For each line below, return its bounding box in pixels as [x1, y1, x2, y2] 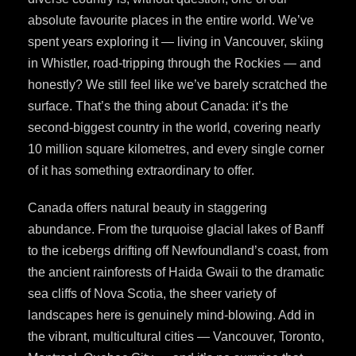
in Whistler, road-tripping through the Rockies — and [28, 56, 321, 70]
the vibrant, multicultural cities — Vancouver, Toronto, [28, 329, 324, 343]
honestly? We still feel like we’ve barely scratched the [28, 77, 327, 91]
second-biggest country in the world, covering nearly [28, 120, 320, 134]
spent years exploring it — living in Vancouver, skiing [28, 34, 323, 48]
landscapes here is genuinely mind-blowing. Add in [28, 308, 315, 322]
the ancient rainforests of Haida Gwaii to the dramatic [28, 265, 324, 279]
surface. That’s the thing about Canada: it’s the [28, 99, 288, 113]
